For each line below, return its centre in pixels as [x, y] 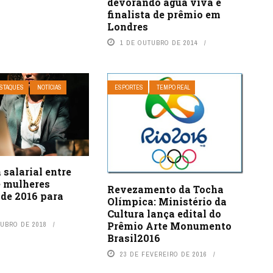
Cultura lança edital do [164, 213]
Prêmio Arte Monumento [169, 225]
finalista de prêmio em [164, 15]
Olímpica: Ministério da [167, 201]
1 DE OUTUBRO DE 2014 [159, 43]
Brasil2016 [133, 238]
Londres [127, 27]
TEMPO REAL [173, 88]
